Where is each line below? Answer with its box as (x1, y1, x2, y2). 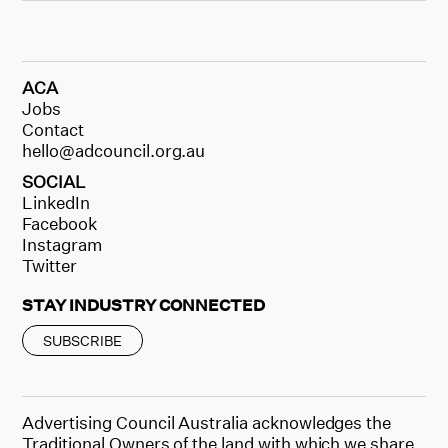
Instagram (22, 233, 102, 255)
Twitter (22, 254, 78, 276)
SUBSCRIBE (43, 331, 123, 349)
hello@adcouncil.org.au (22, 139, 206, 161)
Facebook (22, 212, 98, 234)
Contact (22, 118, 85, 140)
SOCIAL (22, 170, 87, 192)
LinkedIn (22, 191, 91, 213)
